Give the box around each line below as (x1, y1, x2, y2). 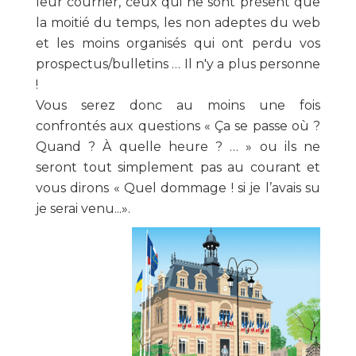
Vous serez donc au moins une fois (36, 98, 320, 113)
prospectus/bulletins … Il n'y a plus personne (36, 56, 320, 72)
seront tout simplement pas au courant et (36, 160, 320, 175)
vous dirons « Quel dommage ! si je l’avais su (36, 180, 320, 195)
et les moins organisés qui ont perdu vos (36, 36, 320, 51)
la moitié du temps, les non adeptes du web (36, 15, 320, 30)
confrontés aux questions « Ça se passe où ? (36, 118, 320, 133)
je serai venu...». (36, 201, 130, 216)
